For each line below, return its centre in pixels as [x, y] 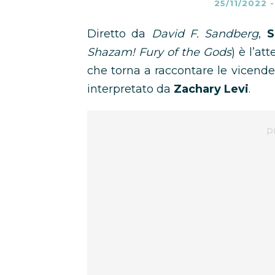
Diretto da [119, 34]
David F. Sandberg [205, 34]
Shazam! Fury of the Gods [159, 52]
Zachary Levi [211, 89]
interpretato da [130, 89]
